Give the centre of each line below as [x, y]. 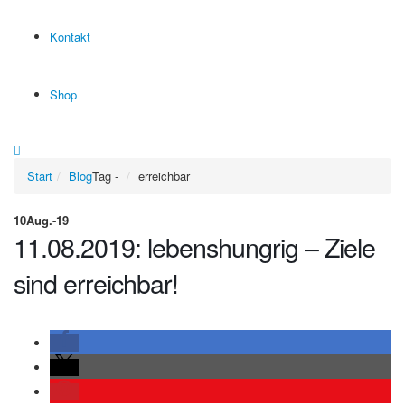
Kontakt [70, 36]
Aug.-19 [47, 220]
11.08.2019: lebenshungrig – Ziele [194, 246]
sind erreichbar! [96, 282]
